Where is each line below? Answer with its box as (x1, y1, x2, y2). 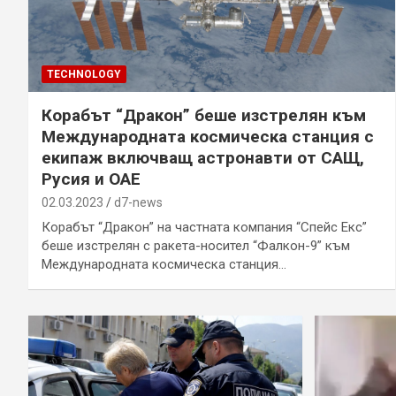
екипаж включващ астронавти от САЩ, (42, 147, 364, 168)
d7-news (114, 194, 163, 209)
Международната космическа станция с (42, 126, 374, 147)
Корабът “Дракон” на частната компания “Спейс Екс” (42, 218, 367, 235)
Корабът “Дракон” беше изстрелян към (42, 104, 366, 126)
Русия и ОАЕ (42, 168, 141, 189)
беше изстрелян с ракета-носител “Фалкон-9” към (42, 237, 350, 254)
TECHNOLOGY (47, 67, 121, 80)
